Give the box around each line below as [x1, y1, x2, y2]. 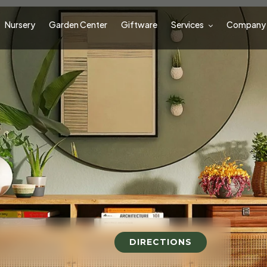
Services [171, 19, 204, 30]
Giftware [121, 19, 158, 30]
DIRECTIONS [129, 237, 192, 247]
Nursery [5, 19, 36, 30]
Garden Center [49, 19, 108, 30]
